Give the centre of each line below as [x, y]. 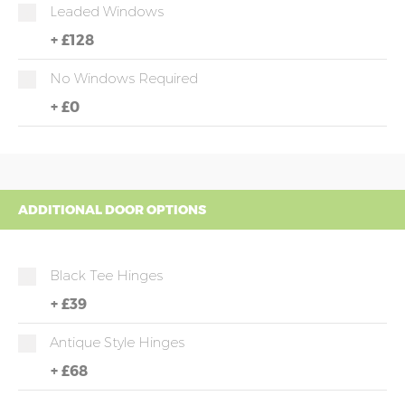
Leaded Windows [107, 11]
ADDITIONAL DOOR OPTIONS [112, 210]
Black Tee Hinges [106, 275]
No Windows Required [124, 78]
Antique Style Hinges [117, 342]
